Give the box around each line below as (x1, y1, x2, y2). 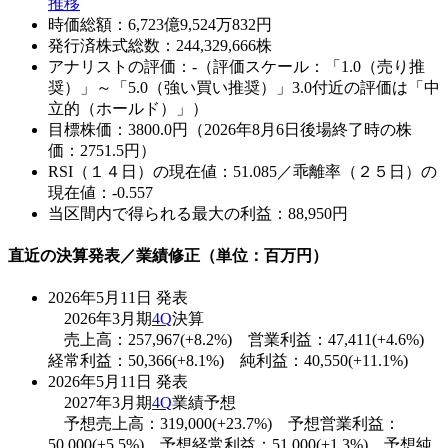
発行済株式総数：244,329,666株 (48, 36, 272, 54)
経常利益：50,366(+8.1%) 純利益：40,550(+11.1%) (48, 352, 408, 370)
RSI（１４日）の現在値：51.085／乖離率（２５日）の (48, 162, 437, 180)
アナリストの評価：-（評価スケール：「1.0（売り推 (48, 57, 425, 75)
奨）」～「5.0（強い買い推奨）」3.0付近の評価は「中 (48, 78, 440, 96)
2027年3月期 (48, 394, 152, 412)
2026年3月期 (48, 310, 152, 328)
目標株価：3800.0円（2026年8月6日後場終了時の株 (48, 120, 412, 138)
